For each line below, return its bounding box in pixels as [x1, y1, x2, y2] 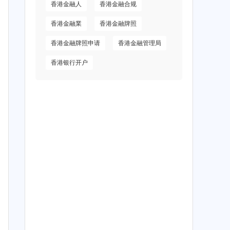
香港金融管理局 [118, 40, 162, 47]
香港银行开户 [51, 59, 88, 67]
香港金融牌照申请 [51, 40, 101, 47]
